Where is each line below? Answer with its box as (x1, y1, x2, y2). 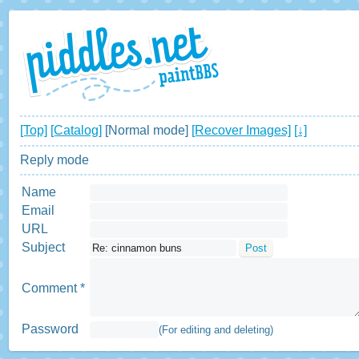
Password (21, 321, 79, 336)
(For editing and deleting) (158, 323, 273, 336)
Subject (21, 240, 65, 254)
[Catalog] (50, 123, 102, 138)
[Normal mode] (101, 123, 192, 138)
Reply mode (19, 152, 89, 167)
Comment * (21, 280, 85, 295)
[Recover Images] (191, 123, 291, 138)
